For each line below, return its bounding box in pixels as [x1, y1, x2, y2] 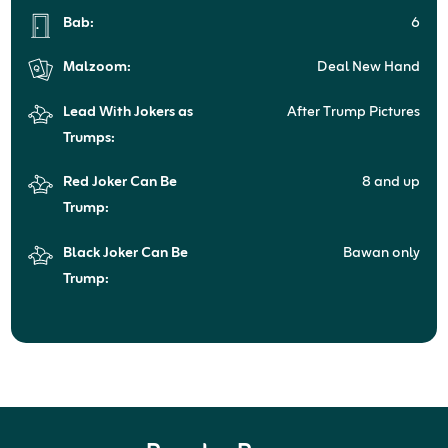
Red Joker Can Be [62, 169, 177, 197]
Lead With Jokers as [62, 98, 193, 126]
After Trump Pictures [287, 98, 421, 126]
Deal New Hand [317, 54, 421, 82]
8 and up [362, 169, 421, 197]
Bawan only [343, 239, 421, 267]
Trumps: [62, 124, 115, 152]
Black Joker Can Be [62, 239, 188, 267]
